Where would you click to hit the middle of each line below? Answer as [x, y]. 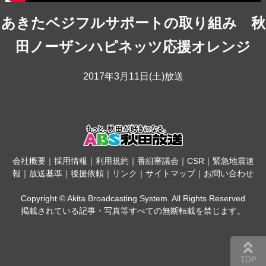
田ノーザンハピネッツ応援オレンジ [133, 47]
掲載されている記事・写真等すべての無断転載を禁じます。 [133, 211]
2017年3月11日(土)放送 [133, 77]
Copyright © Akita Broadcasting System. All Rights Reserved [133, 199]
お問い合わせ [229, 174]
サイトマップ [170, 174]
